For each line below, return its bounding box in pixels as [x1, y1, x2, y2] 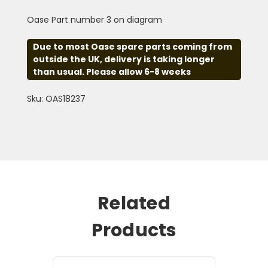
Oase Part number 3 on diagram [26, 13, 162, 26]
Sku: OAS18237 [26, 92, 86, 105]
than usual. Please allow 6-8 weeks [32, 65, 191, 78]
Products [91, 217, 177, 243]
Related [98, 190, 170, 216]
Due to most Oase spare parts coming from [32, 40, 232, 53]
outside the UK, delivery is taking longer [32, 53, 215, 65]
